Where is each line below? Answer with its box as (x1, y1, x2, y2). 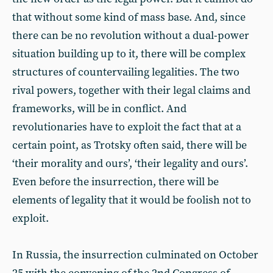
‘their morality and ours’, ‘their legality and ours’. (12, 157, 248, 171)
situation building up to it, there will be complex (12, 47, 246, 61)
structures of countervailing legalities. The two (12, 65, 239, 79)
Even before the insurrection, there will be (12, 175, 219, 189)
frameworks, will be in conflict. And (12, 102, 186, 116)
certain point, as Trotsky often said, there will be (12, 138, 247, 152)
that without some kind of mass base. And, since (12, 10, 246, 24)
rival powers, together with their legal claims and (12, 83, 250, 97)
